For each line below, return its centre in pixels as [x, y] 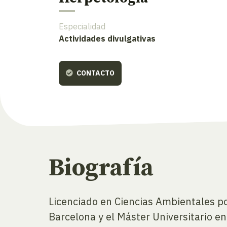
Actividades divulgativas [107, 39]
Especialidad [82, 27]
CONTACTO [95, 73]
